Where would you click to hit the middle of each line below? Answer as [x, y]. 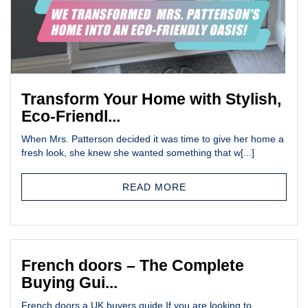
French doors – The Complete [133, 266]
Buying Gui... [69, 283]
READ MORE [154, 187]
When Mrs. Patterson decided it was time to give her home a [153, 139]
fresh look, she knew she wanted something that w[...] [138, 153]
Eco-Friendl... [71, 117]
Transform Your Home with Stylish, [151, 99]
